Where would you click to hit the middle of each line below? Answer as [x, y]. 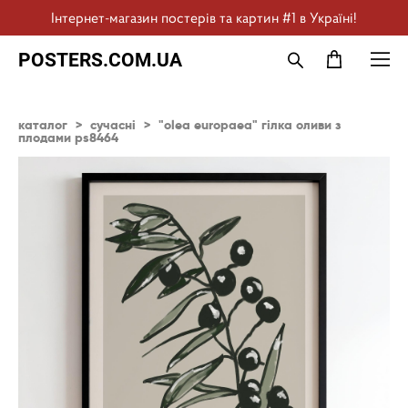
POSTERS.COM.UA [100, 59]
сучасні [113, 125]
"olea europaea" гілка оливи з [250, 125]
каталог [43, 125]
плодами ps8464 [68, 138]
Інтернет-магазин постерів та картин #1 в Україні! [204, 18]
